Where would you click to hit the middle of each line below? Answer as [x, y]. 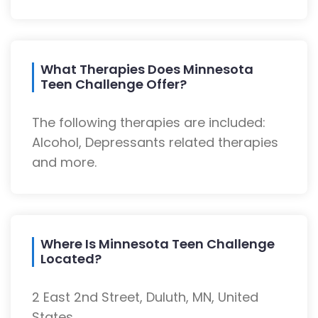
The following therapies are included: [149, 123]
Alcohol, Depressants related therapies [155, 143]
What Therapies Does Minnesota [147, 70]
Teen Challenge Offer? [114, 84]
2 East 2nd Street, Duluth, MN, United [145, 297]
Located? [71, 259]
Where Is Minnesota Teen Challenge [158, 244]
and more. [64, 163]
